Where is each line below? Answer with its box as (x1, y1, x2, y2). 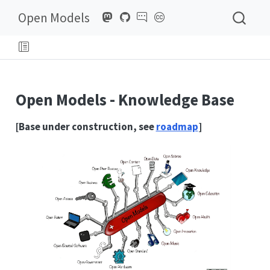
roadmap (155, 120, 198, 133)
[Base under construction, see (15, 120, 156, 133)
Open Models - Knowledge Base (15, 90, 234, 110)
